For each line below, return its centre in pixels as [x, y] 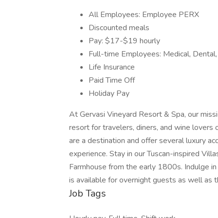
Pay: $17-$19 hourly [124, 41]
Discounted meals [119, 28]
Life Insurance [112, 67]
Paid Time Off [112, 80]
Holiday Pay [109, 93]
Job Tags [88, 193]
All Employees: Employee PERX [144, 15]
